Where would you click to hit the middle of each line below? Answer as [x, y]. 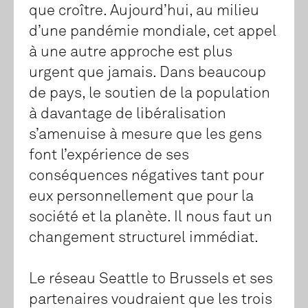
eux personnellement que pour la [141, 197]
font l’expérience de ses [109, 156]
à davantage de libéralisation [128, 114]
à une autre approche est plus [131, 53]
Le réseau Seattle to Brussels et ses [151, 279]
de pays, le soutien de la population [150, 94]
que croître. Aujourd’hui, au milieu [144, 11]
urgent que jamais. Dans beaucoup [147, 73]
